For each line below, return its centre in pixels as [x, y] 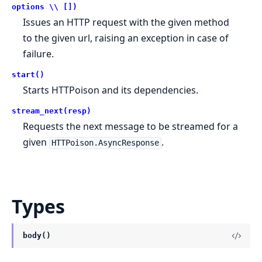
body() [37, 236]
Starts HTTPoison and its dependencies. [111, 90]
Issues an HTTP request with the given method [126, 23]
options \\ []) [44, 7]
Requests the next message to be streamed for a [131, 127]
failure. [39, 54]
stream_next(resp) [51, 111]
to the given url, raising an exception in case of [126, 38]
